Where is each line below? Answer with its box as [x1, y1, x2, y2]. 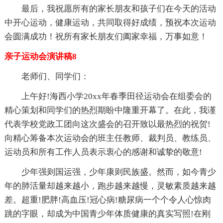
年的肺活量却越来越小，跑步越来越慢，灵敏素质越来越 [4, 181, 216, 191]
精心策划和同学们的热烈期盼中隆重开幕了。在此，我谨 [4, 105, 216, 115]
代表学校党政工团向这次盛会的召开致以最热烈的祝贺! [4, 119, 211, 129]
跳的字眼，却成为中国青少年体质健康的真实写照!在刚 [4, 209, 211, 219]
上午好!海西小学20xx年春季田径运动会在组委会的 [21, 91, 212, 101]
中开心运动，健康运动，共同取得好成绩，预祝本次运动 [4, 17, 216, 27]
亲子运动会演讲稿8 [4, 51, 77, 61]
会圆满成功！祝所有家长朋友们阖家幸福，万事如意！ [4, 31, 208, 41]
